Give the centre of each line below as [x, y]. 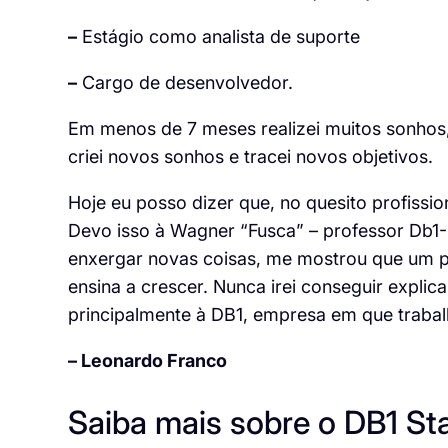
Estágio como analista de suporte [218, 37]
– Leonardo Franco [147, 361]
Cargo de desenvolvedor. [184, 83]
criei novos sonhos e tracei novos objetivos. [250, 157]
